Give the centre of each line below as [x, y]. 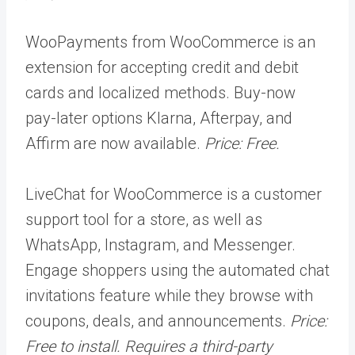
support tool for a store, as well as [144, 219]
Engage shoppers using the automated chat [177, 270]
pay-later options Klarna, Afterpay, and [159, 118]
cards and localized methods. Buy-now [160, 92]
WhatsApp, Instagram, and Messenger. [160, 244]
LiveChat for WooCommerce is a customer [174, 194]
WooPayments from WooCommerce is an [170, 42]
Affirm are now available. [115, 143]
